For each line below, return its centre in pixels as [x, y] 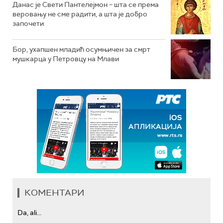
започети [28, 23]
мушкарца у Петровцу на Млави [66, 58]
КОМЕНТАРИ [55, 192]
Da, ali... [29, 212]
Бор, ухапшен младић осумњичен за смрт [81, 49]
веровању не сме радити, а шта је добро [80, 14]
